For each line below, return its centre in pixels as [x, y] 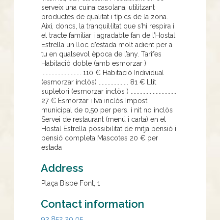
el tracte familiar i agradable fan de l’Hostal [108, 35]
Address [62, 168]
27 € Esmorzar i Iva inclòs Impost [94, 100]
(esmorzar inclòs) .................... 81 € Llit [99, 82]
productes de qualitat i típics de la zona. [105, 16]
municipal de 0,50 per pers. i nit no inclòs [107, 110]
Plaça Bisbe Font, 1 [71, 183]
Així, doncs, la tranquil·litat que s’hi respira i [108, 26]
